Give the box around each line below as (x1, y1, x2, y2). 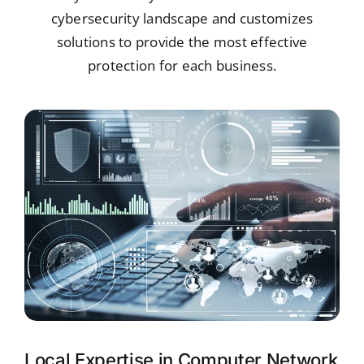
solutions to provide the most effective (56, 32, 308, 51)
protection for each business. (87, 55, 277, 75)
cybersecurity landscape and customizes (50, 8, 314, 28)
